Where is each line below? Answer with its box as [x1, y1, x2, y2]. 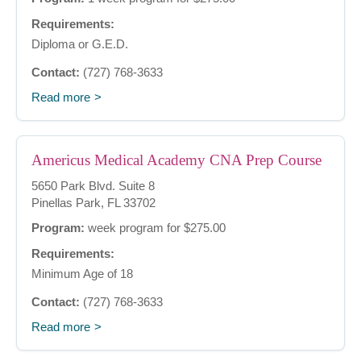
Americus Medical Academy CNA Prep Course [31, 151, 322, 169]
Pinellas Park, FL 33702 [31, 196, 156, 210]
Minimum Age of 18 [31, 267, 133, 281]
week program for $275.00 [85, 221, 226, 235]
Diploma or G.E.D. [31, 37, 128, 52]
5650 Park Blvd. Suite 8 [31, 179, 155, 193]
